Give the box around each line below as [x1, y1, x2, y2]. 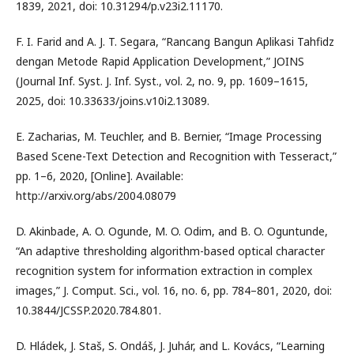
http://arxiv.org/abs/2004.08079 [16, 188, 176, 203]
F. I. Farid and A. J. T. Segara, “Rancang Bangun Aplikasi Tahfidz [16, 34, 334, 49]
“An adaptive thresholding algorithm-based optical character [16, 243, 325, 258]
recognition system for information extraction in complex [16, 263, 312, 278]
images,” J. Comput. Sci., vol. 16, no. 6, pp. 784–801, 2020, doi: [16, 283, 332, 298]
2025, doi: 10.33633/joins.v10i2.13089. [16, 93, 209, 108]
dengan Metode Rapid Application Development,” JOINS [16, 54, 304, 69]
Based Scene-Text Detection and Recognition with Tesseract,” [16, 149, 337, 164]
